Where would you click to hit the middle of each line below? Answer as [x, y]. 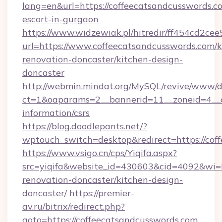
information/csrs [56, 113]
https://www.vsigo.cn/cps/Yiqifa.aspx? [100, 153]
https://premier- [102, 193]
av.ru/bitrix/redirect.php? [74, 206]
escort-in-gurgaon [60, 19]
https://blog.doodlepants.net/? [85, 126]
